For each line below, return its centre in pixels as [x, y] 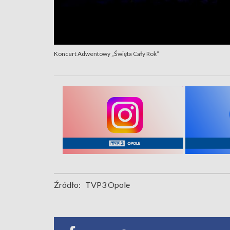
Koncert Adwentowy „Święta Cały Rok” [107, 53]
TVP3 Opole [108, 184]
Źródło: [67, 184]
